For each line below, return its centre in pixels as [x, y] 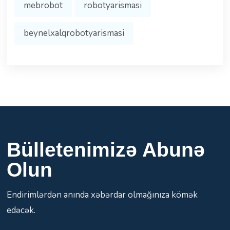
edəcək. [21, 210]
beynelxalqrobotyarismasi [74, 33]
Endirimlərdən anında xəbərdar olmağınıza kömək [102, 195]
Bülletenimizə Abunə [106, 150]
